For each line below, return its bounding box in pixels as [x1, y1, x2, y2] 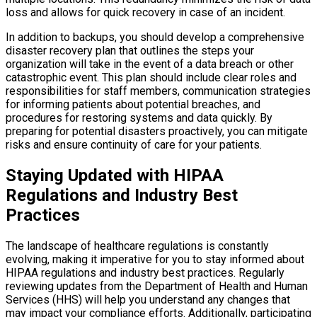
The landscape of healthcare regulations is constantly [6, 238, 269, 253]
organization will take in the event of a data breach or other [6, 57, 294, 71]
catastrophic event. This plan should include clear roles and [6, 71, 296, 84]
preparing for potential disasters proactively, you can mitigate [6, 125, 308, 138]
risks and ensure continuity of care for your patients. [6, 138, 262, 151]
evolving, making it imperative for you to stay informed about [6, 252, 304, 266]
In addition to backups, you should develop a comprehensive [6, 30, 304, 44]
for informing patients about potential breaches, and [6, 98, 260, 111]
